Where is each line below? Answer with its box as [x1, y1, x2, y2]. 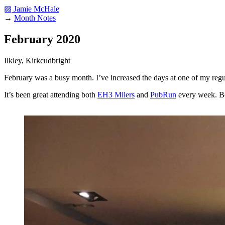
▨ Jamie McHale [4, 5, 59, 13]
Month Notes [14, 14, 56, 22]
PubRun [150, 90, 176, 99]
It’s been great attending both [4, 90, 97, 99]
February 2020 [4, 32, 80, 46]
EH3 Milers [97, 90, 135, 99]
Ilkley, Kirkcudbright [4, 56, 70, 65]
